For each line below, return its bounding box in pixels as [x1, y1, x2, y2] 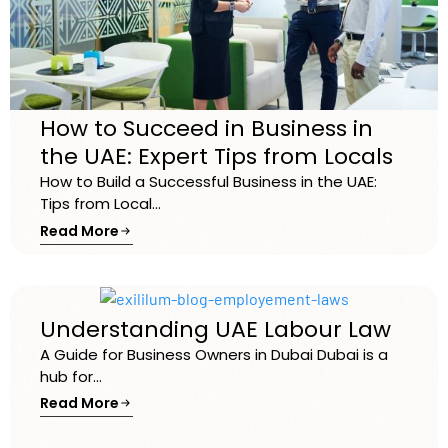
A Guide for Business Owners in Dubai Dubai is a [40, 343, 388, 365]
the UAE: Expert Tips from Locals [40, 141, 393, 173]
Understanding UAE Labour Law [40, 313, 391, 345]
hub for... [40, 365, 102, 387]
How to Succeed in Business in [40, 113, 373, 145]
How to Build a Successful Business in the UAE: [40, 171, 377, 193]
